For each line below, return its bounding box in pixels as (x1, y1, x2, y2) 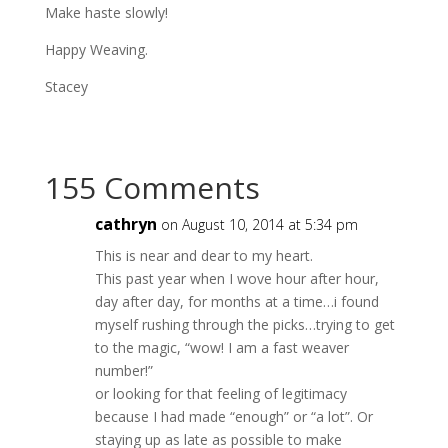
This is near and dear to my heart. (94, 246, 313, 265)
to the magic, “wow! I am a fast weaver (94, 338, 349, 357)
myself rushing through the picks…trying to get (94, 315, 395, 334)
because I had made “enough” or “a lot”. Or (94, 407, 373, 426)
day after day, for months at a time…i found (94, 292, 379, 311)
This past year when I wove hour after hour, (94, 269, 379, 288)
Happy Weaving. (44, 40, 148, 59)
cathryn (94, 213, 157, 235)
